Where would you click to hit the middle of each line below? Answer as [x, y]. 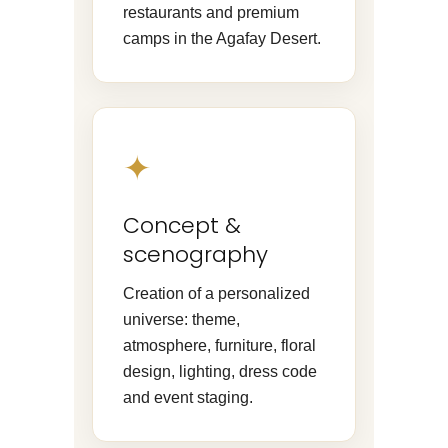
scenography [195, 254]
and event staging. [188, 397]
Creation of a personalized [216, 293]
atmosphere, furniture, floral [219, 345]
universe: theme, [181, 319]
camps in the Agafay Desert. [222, 38]
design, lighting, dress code [220, 371]
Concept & [182, 225]
